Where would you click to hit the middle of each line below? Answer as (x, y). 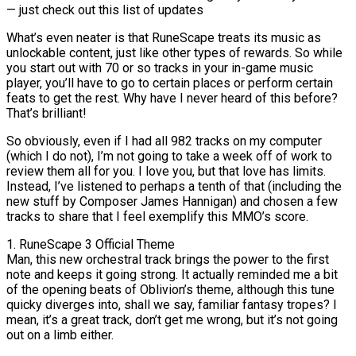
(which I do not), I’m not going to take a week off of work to (169, 156)
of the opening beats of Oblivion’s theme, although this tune (170, 289)
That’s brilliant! (46, 113)
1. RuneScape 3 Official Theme (91, 244)
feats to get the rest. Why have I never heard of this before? (172, 98)
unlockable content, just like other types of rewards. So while (174, 52)
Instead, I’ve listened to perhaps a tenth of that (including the (174, 186)
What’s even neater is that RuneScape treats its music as (164, 37)
